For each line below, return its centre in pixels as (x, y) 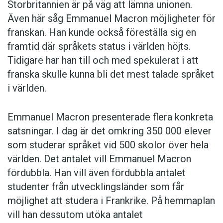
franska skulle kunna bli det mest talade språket (111, 74)
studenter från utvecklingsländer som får (96, 186)
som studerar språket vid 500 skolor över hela (108, 145)
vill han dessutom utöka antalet (75, 214)
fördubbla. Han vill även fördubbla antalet (97, 172)
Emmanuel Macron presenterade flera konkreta (110, 117)
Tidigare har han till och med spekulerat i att (103, 60)
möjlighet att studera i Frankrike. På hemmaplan (111, 200)
